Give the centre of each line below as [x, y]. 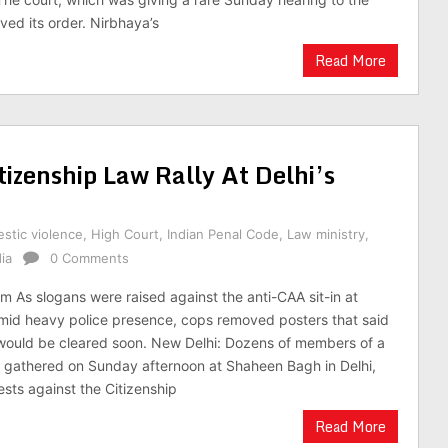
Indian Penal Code [223, 234]
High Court [125, 234]
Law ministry [326, 234]
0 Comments [89, 258]
